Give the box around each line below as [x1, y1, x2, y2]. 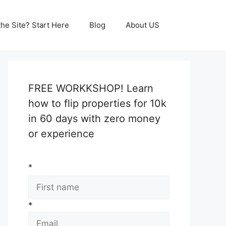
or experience [28, 128, 94, 140]
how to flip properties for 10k [28, 97, 166, 109]
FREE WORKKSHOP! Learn [28, 82, 153, 94]
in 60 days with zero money [28, 112, 160, 125]
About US [126, 20, 159, 30]
